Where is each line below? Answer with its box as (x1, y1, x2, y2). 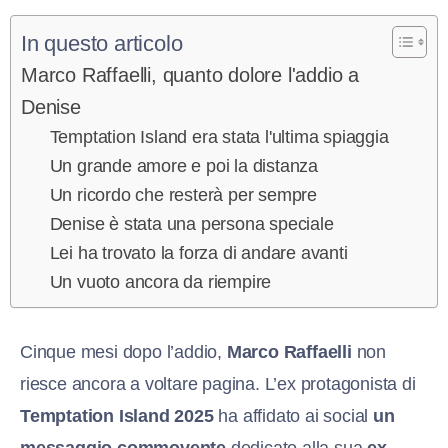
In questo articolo (21, 30, 183, 56)
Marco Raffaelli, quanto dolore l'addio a (21, 63, 359, 86)
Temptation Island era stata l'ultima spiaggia (49, 126, 389, 147)
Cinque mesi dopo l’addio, (20, 341, 227, 362)
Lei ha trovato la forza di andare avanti (49, 242, 348, 263)
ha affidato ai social (213, 405, 374, 426)
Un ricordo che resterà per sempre (49, 184, 318, 205)
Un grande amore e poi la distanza (49, 155, 319, 176)
